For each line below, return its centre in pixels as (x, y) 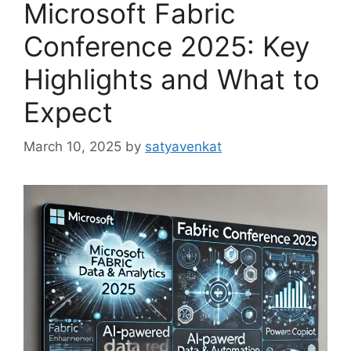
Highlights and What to (172, 79)
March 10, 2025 (72, 147)
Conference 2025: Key (166, 46)
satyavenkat (183, 147)
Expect (68, 112)
